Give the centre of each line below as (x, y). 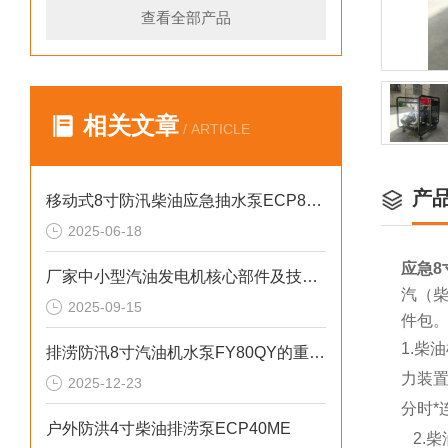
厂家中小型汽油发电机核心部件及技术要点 (310, 276)
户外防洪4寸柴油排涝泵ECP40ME (168, 428)
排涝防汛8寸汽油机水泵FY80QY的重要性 (317, 352)
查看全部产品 (186, 17)
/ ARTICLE (214, 129)
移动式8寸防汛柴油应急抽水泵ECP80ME (314, 200)
